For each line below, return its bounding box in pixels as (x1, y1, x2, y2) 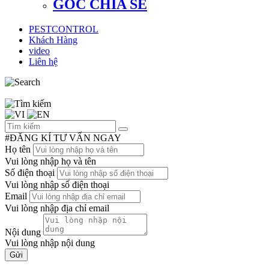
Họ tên (5, 144, 31, 155)
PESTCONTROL (29, 24, 98, 35)
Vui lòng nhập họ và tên (5, 156, 96, 167)
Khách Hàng (29, 35, 77, 46)
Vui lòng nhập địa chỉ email (5, 203, 109, 214)
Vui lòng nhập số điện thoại (5, 180, 109, 190)
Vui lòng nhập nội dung (5, 238, 95, 249)
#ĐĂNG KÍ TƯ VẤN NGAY (5, 133, 121, 144)
